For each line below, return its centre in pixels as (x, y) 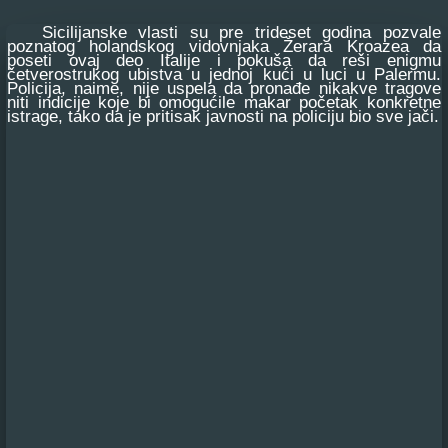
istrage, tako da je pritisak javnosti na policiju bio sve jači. (223, 116)
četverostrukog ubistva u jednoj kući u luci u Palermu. (224, 74)
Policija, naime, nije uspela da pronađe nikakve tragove (224, 88)
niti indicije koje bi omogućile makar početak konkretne (224, 102)
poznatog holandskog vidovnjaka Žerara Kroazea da (224, 46)
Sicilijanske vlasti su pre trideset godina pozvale (224, 32)
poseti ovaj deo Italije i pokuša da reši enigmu (224, 60)
